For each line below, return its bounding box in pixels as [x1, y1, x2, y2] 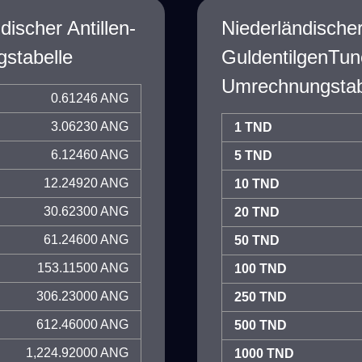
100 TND [234, 262, 287, 276]
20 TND [234, 205, 280, 219]
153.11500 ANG [37, 261, 128, 275]
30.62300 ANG [44, 204, 128, 218]
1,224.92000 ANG [26, 346, 128, 360]
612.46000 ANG [36, 318, 128, 331]
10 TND [234, 177, 280, 191]
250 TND [234, 290, 287, 304]
